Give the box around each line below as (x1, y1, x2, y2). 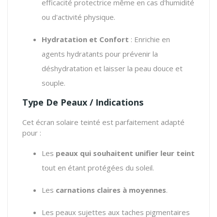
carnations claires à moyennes (56, 185, 166, 195)
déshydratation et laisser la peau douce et (42, 63, 183, 73)
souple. (42, 77, 65, 88)
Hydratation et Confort (42, 34, 129, 44)
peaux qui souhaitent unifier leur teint (56, 148, 195, 158)
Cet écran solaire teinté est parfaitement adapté (22, 117, 185, 127)
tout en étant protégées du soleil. (42, 162, 154, 172)
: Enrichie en (129, 34, 170, 44)
